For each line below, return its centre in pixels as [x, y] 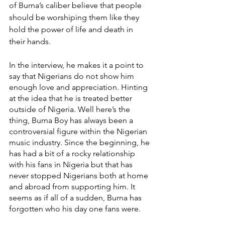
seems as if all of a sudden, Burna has [76, 198]
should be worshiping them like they [75, 18]
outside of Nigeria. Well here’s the [71, 109]
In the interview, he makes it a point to [77, 65]
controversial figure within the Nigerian [79, 132]
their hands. [30, 42]
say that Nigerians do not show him [73, 76]
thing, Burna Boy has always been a [72, 121]
